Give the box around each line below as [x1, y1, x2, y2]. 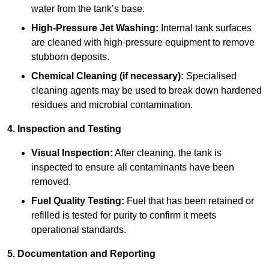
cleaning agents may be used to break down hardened [31, 85, 262, 96]
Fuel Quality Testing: [31, 196, 124, 207]
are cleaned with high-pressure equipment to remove [31, 37, 255, 48]
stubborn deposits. [31, 52, 109, 62]
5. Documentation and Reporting [7, 249, 156, 259]
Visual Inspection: [31, 148, 113, 159]
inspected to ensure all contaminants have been [31, 162, 234, 173]
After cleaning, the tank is [113, 148, 222, 159]
